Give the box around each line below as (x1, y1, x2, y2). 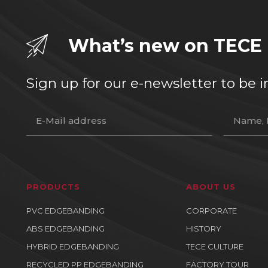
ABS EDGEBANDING (26, 224, 105, 233)
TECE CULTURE (185, 242, 243, 251)
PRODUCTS (26, 182, 80, 191)
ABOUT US (185, 182, 236, 191)
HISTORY (185, 224, 221, 233)
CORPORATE (185, 206, 237, 215)
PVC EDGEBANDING (26, 206, 105, 215)
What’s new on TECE (68, 35, 262, 57)
